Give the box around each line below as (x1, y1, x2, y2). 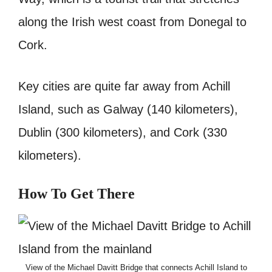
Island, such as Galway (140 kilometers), (18, 102, 238, 116)
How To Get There (18, 185, 135, 202)
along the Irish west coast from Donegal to (18, 15, 246, 29)
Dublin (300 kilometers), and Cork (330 (18, 125, 227, 139)
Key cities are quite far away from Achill (18, 79, 230, 93)
